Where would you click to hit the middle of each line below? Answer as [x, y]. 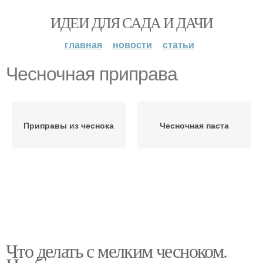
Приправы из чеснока [69, 125]
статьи [178, 44]
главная [83, 44]
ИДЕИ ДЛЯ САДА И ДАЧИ [131, 22]
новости [132, 44]
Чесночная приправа [92, 74]
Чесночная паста [194, 125]
